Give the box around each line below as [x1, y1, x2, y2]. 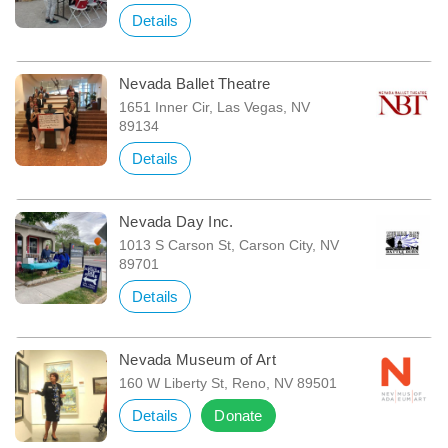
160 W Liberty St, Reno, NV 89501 [118, 375, 337, 392]
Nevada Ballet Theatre [118, 75, 271, 93]
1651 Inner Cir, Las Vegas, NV [118, 99, 310, 116]
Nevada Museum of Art [118, 351, 276, 369]
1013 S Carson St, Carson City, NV [118, 237, 339, 254]
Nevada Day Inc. [118, 213, 234, 231]
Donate [214, 407, 263, 425]
